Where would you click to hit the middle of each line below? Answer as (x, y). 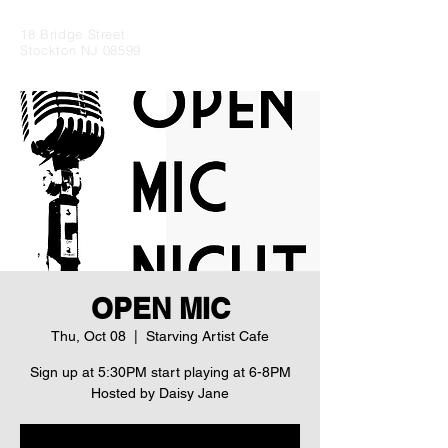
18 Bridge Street (73, 34)
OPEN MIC (160, 308)
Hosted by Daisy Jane (160, 393)
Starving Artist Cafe (207, 336)
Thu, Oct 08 (88, 336)
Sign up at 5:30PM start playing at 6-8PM (160, 372)
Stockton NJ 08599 (81, 50)
